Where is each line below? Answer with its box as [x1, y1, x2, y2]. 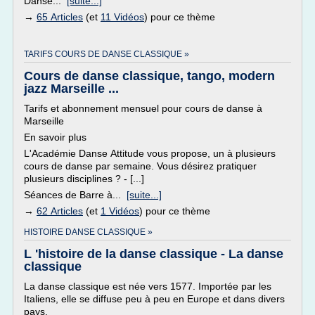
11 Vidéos [101, 11, 144, 22]
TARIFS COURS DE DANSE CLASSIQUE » [24, 49, 189, 59]
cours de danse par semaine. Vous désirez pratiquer [24, 160, 257, 172]
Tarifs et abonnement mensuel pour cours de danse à [24, 103, 262, 114]
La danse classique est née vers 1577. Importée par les [24, 281, 271, 292]
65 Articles [37, 11, 83, 22]
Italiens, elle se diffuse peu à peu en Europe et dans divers [24, 293, 285, 304]
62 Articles [37, 205, 83, 217]
